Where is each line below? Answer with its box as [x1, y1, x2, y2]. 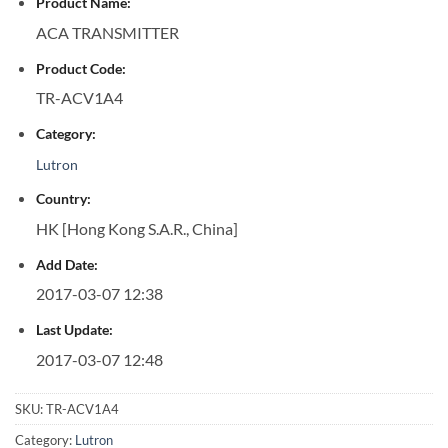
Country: [35, 190, 91, 208]
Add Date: [35, 255, 98, 273]
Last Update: [35, 321, 113, 339]
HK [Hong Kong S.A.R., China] [35, 219, 238, 239]
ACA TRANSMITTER [35, 23, 179, 43]
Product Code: [35, 59, 126, 77]
